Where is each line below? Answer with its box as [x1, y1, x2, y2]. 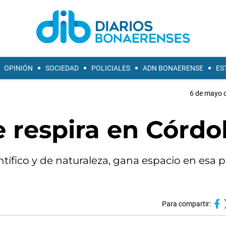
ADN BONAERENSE [143, 64, 203, 72]
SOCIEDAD [45, 64, 79, 72]
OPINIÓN [4, 64, 33, 72]
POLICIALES [91, 64, 130, 72]
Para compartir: [161, 200, 211, 208]
